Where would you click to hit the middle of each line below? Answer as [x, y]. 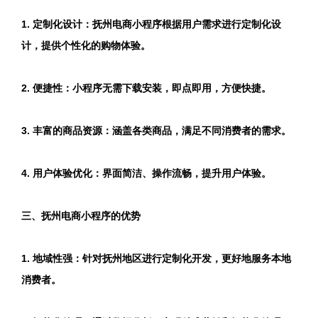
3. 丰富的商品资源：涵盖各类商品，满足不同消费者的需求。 [156, 131]
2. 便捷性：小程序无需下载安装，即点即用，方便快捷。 [146, 88]
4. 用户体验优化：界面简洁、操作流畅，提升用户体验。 [146, 173]
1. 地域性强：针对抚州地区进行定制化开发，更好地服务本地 [156, 258]
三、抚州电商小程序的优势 [81, 216]
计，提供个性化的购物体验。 [86, 45]
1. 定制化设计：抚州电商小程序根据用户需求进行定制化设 [151, 24]
